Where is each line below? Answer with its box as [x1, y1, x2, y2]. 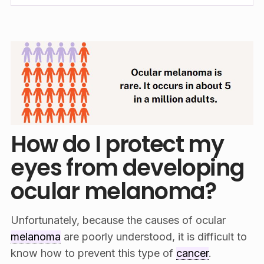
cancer [176, 247, 209, 260]
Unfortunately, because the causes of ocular [10, 214, 226, 227]
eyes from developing [10, 152, 245, 184]
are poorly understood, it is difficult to [60, 230, 247, 243]
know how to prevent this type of [10, 247, 176, 260]
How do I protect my [10, 128, 224, 160]
